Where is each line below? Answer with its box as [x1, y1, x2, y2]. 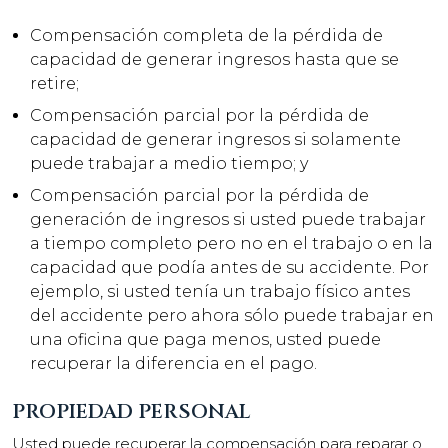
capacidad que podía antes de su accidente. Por [30, 258, 429, 277]
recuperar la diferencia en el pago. [30, 354, 317, 373]
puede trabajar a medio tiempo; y [30, 154, 308, 173]
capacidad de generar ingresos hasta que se [30, 50, 399, 69]
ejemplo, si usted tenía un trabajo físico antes [30, 282, 410, 301]
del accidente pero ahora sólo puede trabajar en [30, 306, 434, 325]
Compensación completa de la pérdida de [30, 26, 383, 45]
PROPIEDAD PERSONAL [12, 398, 251, 425]
